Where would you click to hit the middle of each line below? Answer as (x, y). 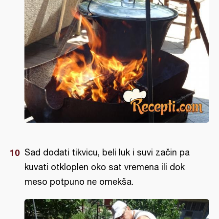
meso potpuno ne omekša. (79, 182)
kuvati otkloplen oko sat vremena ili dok (105, 167)
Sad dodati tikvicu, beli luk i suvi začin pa (107, 153)
